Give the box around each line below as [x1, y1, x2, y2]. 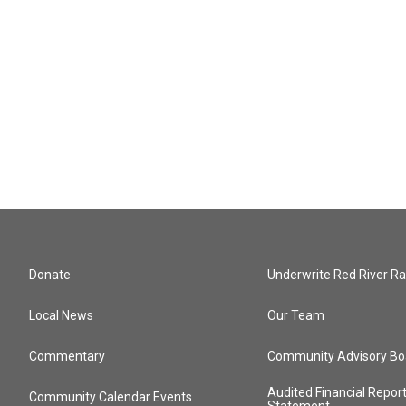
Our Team [267, 308, 325, 323]
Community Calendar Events [29, 390, 192, 404]
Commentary [29, 349, 105, 363]
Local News [29, 308, 93, 323]
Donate [29, 267, 71, 282]
